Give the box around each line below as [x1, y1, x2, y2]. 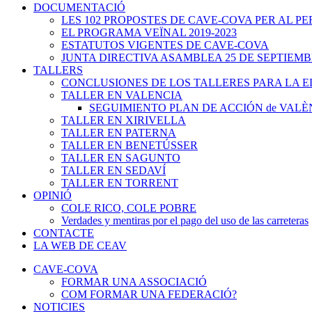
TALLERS [33, 64, 83, 76]
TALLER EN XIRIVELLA [61, 114, 186, 126]
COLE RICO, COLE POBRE [61, 202, 196, 214]
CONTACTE [33, 227, 94, 239]
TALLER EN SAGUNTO [61, 152, 180, 164]
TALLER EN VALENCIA [61, 89, 182, 101]
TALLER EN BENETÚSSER [61, 139, 198, 151]
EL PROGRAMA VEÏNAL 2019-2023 [61, 26, 237, 38]
